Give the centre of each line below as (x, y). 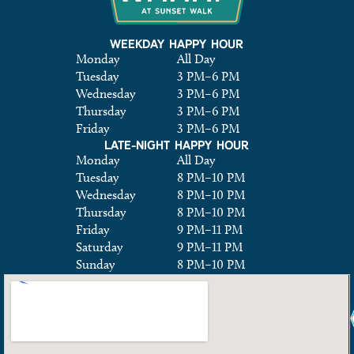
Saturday (99, 247)
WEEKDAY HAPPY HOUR (177, 44)
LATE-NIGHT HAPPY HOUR (177, 145)
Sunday (95, 265)
